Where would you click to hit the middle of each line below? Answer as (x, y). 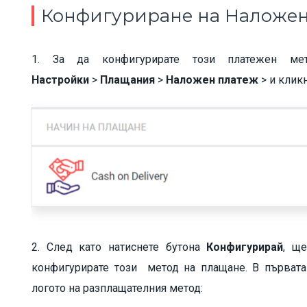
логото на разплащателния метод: (118, 288)
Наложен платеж (212, 79)
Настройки (62, 79)
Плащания (128, 79)
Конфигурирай (245, 247)
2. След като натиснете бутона (119, 247)
